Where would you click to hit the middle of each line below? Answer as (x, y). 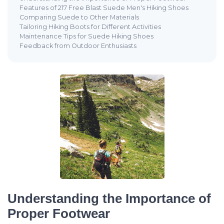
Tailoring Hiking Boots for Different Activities (90, 27)
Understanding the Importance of (109, 199)
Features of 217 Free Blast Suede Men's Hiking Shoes (104, 8)
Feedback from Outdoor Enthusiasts (78, 46)
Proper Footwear (59, 214)
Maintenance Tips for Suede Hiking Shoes (86, 36)
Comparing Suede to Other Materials (79, 17)
